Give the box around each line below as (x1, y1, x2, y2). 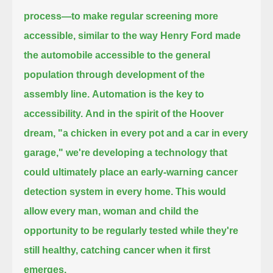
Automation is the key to (92, 88, 205, 99)
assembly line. (24, 88, 90, 99)
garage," (24, 147, 64, 158)
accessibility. (24, 108, 83, 119)
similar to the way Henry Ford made (78, 30, 241, 41)
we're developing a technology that (66, 147, 228, 158)
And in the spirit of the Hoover (85, 108, 224, 119)
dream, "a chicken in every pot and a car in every (24, 127, 249, 138)
